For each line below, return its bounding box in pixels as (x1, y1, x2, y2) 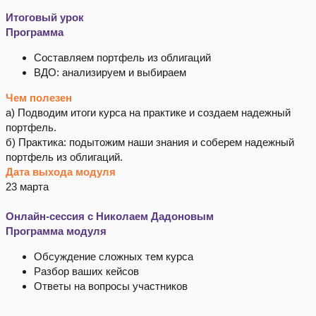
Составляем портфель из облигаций (34, 51, 211, 64)
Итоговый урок (6, 11, 84, 24)
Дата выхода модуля (6, 166, 116, 178)
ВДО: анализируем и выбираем (34, 66, 186, 79)
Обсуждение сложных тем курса (34, 250, 193, 263)
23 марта (6, 181, 49, 193)
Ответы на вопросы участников (34, 280, 188, 293)
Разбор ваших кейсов (34, 265, 139, 278)
